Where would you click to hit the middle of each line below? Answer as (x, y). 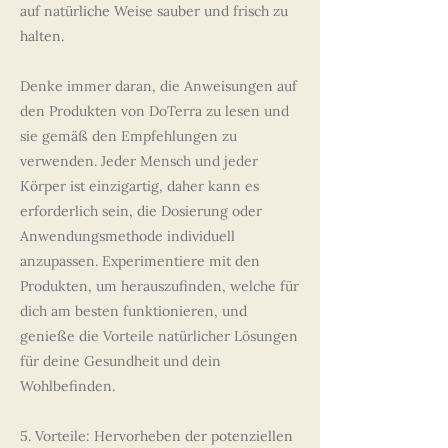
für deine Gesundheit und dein (120, 361)
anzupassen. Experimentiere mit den (140, 261)
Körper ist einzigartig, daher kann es (139, 186)
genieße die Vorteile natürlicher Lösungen (159, 336)
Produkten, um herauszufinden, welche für (159, 286)
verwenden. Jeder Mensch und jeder (139, 161)
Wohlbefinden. (67, 386)
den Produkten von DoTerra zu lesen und (154, 111)
